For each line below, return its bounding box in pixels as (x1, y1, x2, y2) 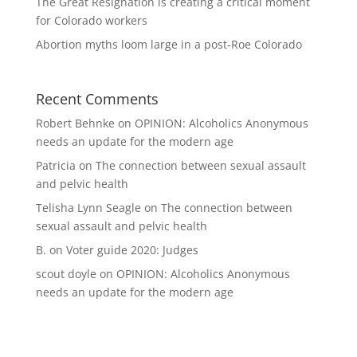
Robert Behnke (35, 116, 115, 131)
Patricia (35, 158, 76, 174)
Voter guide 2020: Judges (65, 242, 198, 258)
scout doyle (35, 266, 96, 282)
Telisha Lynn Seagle (35, 200, 141, 216)
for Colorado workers (35, 13, 147, 29)
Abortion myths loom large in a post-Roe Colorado (35, 37, 302, 53)
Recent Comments (35, 89, 159, 109)
